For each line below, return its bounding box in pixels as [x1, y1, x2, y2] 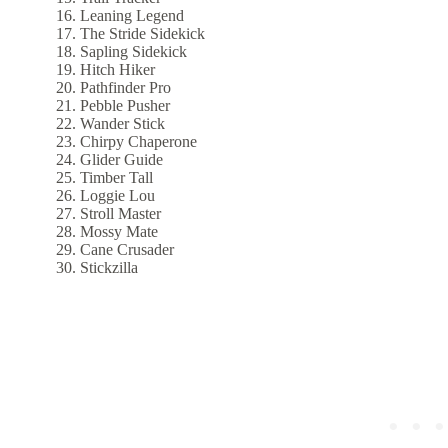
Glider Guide [80, 151, 167, 169]
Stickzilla [80, 259, 142, 277]
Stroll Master [80, 205, 165, 223]
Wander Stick [80, 115, 169, 133]
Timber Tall [80, 169, 157, 187]
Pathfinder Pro [80, 79, 175, 97]
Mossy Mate [80, 223, 162, 241]
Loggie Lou [80, 187, 159, 205]
